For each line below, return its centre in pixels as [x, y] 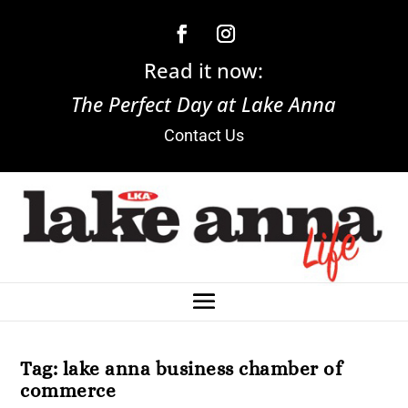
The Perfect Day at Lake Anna [204, 104]
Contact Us [204, 135]
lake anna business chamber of [202, 369]
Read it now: [204, 70]
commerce [68, 391]
